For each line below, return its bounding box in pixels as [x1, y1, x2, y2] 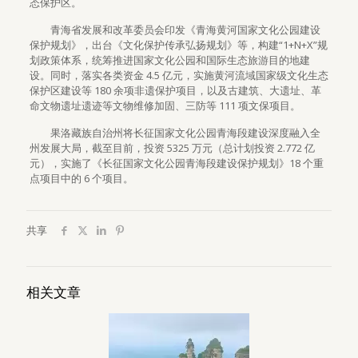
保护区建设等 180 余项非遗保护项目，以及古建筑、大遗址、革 [29, 83, 321, 97]
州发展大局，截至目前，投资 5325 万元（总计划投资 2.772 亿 [29, 141, 315, 155]
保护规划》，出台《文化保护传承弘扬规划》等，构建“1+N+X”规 [29, 38, 328, 52]
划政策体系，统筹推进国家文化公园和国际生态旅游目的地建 [29, 53, 310, 67]
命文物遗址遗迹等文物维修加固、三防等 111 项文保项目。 [29, 98, 300, 113]
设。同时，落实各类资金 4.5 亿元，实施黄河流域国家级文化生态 [29, 68, 328, 82]
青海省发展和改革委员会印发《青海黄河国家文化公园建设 [29, 22, 320, 37]
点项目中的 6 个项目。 [29, 171, 133, 185]
